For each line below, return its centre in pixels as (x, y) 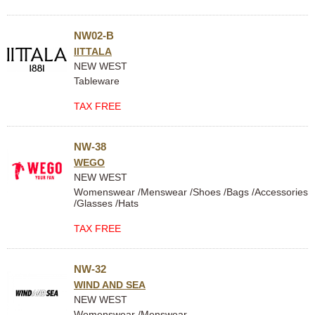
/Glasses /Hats (106, 203)
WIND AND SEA (110, 285)
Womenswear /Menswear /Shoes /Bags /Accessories (191, 192)
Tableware (97, 81)
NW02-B (94, 36)
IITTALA (93, 51)
